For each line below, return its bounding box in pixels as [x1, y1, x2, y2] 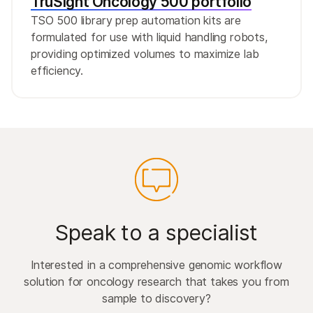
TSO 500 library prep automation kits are [31, 13, 241, 27]
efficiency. [31, 63, 84, 78]
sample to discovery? [102, 291, 211, 305]
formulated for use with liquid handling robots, [31, 29, 268, 44]
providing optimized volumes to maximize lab [31, 46, 259, 61]
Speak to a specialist [55, 219, 258, 245]
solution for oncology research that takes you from [24, 274, 289, 289]
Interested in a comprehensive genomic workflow [31, 257, 282, 272]
